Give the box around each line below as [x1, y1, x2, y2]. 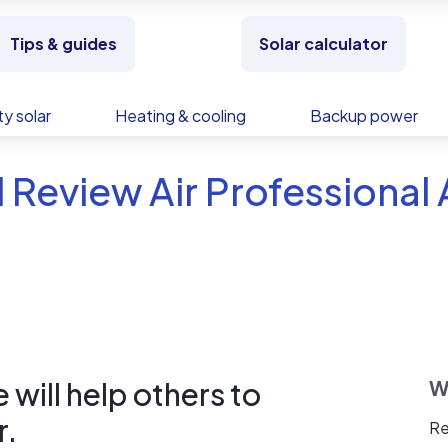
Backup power [310, 105, 418, 126]
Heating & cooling [115, 105, 246, 126]
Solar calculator [258, 33, 388, 54]
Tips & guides [9, 33, 117, 54]
